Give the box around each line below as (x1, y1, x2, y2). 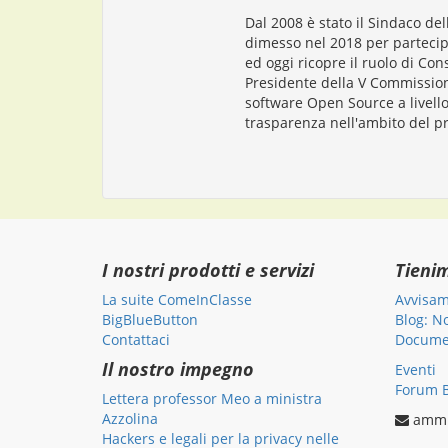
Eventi (394, 360, 436, 379)
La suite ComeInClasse (102, 290, 252, 309)
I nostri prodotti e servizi (102, 258, 314, 282)
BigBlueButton (102, 310, 198, 329)
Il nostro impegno (102, 357, 254, 381)
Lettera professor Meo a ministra (102, 389, 322, 408)
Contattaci (102, 330, 170, 349)
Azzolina (102, 409, 158, 428)
